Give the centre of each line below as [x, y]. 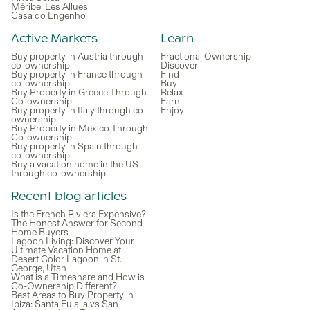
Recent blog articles [69, 196]
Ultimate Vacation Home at [66, 250]
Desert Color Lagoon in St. [66, 259]
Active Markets [54, 38]
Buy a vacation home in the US [75, 164]
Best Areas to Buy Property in [72, 295]
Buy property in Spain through [74, 146]
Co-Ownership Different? [64, 286]
